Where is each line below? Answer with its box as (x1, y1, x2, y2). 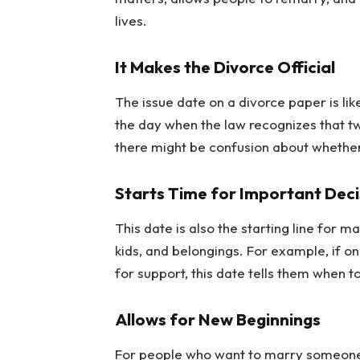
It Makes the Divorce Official (114, 55, 335, 77)
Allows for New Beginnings (114, 309, 321, 330)
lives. (114, 11, 147, 29)
